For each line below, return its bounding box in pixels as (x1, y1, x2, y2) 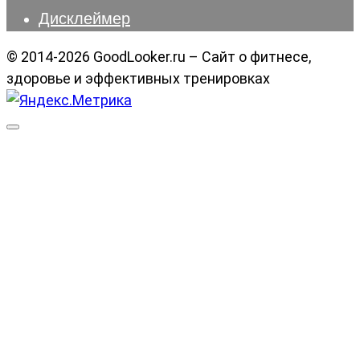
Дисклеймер (39, 6, 130, 30)
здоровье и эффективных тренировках (6, 70, 270, 88)
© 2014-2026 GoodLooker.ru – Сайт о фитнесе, (6, 48, 311, 66)
